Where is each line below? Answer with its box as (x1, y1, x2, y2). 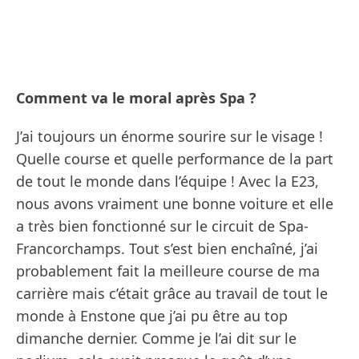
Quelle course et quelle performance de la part (16, 149, 333, 169)
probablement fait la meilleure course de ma (16, 261, 320, 281)
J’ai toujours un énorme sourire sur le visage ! (16, 127, 323, 147)
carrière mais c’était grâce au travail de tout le (16, 284, 328, 304)
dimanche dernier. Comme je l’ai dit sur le (16, 329, 296, 349)
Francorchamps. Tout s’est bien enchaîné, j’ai (16, 239, 318, 259)
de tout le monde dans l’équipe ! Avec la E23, (16, 171, 319, 192)
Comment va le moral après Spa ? (16, 88, 256, 108)
